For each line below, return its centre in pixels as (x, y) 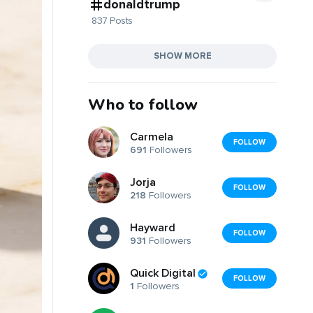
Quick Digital (163, 274)
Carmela (152, 137)
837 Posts (112, 20)
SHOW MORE (182, 56)
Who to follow (143, 104)
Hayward (153, 228)
